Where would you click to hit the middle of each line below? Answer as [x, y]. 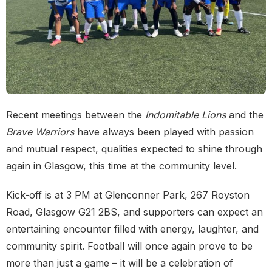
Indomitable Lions [185, 115]
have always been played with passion [164, 132]
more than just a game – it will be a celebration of [120, 263]
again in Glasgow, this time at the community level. [121, 166]
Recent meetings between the [76, 115]
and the [245, 115]
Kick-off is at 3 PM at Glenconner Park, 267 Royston [128, 195]
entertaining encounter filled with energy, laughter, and [132, 229]
